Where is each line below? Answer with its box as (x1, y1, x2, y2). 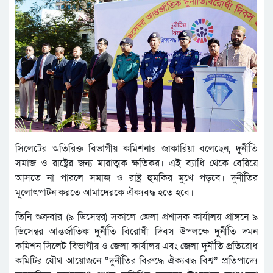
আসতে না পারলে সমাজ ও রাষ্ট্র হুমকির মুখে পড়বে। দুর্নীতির (15, 171, 258, 185)
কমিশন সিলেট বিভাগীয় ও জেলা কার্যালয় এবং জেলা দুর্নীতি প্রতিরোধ (15, 239, 258, 253)
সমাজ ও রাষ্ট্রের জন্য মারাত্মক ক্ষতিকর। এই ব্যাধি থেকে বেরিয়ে (15, 157, 258, 171)
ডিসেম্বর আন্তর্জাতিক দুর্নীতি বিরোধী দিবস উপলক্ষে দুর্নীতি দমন (15, 225, 258, 239)
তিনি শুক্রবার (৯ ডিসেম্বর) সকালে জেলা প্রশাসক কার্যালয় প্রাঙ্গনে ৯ (15, 210, 258, 224)
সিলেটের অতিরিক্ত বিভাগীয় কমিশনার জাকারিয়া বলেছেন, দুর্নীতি (15, 142, 258, 156)
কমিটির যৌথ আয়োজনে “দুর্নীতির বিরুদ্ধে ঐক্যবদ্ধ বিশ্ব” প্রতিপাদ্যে (15, 254, 258, 268)
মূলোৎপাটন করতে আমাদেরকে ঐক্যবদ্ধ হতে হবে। (15, 186, 194, 200)
